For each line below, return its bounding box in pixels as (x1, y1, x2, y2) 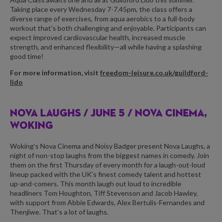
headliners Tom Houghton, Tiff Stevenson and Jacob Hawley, (10, 188, 198, 197)
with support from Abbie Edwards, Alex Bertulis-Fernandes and (10, 198, 205, 207)
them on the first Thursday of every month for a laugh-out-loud (10, 160, 205, 169)
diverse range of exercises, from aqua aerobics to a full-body (10, 14, 195, 23)
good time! (10, 52, 44, 61)
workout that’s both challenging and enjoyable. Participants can (10, 24, 206, 33)
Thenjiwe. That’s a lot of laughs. (10, 207, 109, 216)
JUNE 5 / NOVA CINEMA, (91, 109, 207, 119)
